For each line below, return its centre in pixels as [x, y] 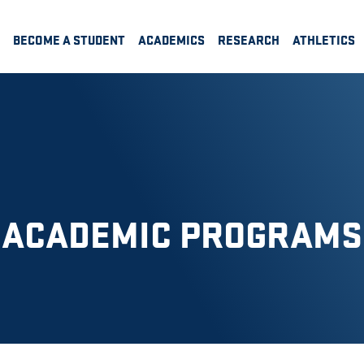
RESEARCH [249, 40]
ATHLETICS [324, 40]
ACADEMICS [171, 40]
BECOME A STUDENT [69, 40]
